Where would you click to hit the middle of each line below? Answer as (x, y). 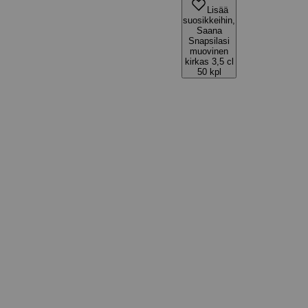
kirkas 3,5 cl (209, 62)
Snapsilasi (209, 41)
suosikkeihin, (209, 20)
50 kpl (209, 72)
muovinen (209, 51)
